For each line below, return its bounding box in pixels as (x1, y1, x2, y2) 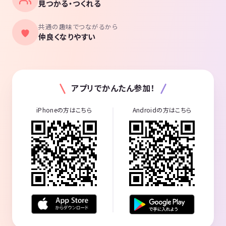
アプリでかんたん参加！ (69, 81, 157, 94)
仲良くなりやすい (38, 31, 96, 42)
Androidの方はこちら (132, 105, 192, 115)
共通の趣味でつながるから (38, 21, 118, 31)
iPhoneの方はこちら (36, 105, 92, 115)
